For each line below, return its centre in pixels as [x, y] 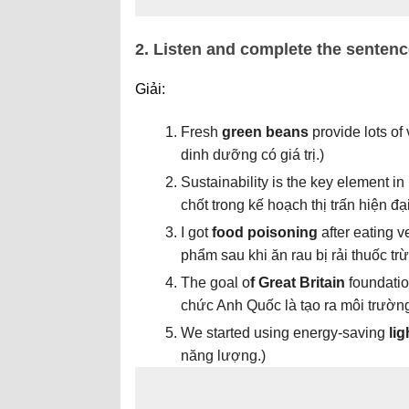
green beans [265, 132]
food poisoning [263, 232]
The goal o [215, 283]
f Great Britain [298, 283]
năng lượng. [221, 356]
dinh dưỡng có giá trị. [250, 155]
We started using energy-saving [283, 333]
